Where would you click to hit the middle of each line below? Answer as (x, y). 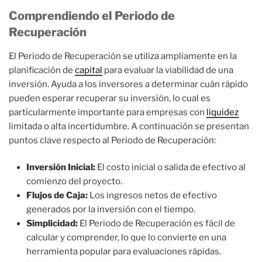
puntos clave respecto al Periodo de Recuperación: (112, 140)
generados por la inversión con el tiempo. (111, 209)
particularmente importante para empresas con (108, 112)
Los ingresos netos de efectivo (152, 195)
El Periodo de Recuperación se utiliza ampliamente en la (123, 56)
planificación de (42, 70)
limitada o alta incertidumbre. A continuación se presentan (129, 126)
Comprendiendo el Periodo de (92, 15)
